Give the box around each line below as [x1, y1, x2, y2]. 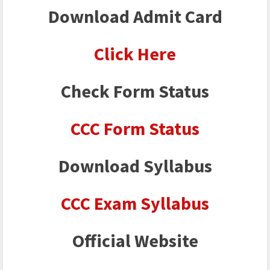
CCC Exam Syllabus [61, 192, 209, 215]
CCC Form [71, 117, 149, 140]
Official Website [72, 229, 198, 253]
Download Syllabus [58, 154, 212, 178]
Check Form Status [61, 80, 209, 103]
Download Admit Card [48, 5, 222, 28]
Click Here [94, 42, 176, 66]
